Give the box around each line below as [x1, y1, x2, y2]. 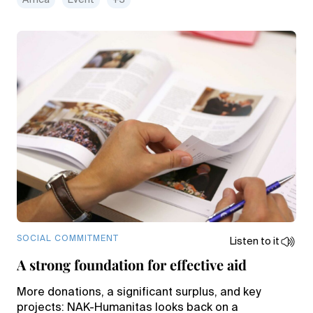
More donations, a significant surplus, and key [17, 287, 261, 298]
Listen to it [230, 237, 279, 247]
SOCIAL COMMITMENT [17, 235, 119, 243]
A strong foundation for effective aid [17, 255, 250, 274]
